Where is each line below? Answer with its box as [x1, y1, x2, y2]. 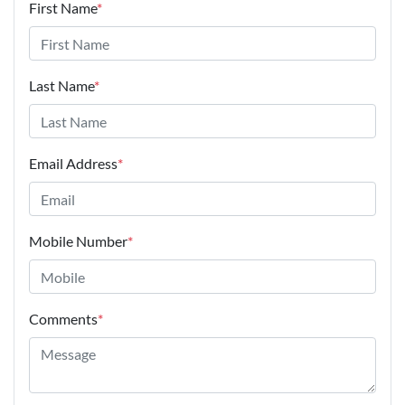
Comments [29, 310, 98, 328]
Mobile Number [29, 232, 127, 250]
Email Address [29, 155, 118, 173]
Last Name [29, 77, 94, 95]
